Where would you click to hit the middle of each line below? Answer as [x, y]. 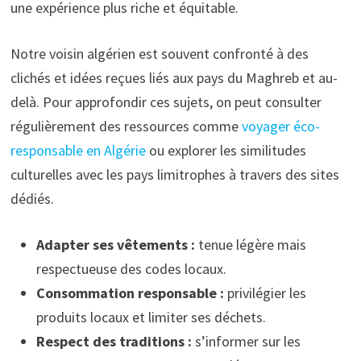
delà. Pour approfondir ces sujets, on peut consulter [166, 102]
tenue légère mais [250, 245]
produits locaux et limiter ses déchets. [151, 317]
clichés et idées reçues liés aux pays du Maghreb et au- [174, 78]
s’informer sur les [246, 342]
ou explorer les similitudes [226, 151]
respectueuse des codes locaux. [131, 269]
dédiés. [32, 199]
